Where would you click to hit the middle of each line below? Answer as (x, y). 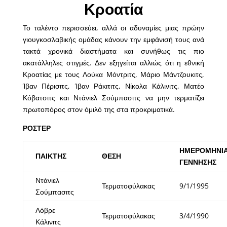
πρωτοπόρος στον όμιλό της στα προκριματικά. (99, 109)
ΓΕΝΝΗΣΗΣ (198, 162)
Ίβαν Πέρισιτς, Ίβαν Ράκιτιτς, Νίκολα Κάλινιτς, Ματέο (113, 86)
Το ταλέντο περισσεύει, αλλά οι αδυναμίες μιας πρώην (113, 28)
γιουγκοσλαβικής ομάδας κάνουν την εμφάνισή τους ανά (113, 40)
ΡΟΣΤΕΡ (36, 128)
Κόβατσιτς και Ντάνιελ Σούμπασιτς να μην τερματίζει (113, 98)
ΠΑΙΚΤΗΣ (51, 156)
